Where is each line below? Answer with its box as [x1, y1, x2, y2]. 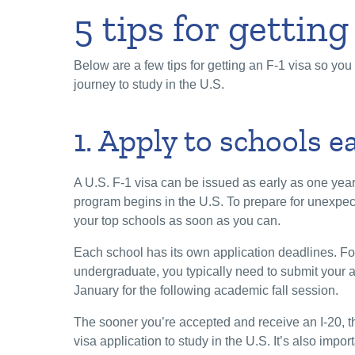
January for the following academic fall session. [74, 284, 342, 298]
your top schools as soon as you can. [74, 214, 284, 228]
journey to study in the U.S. [74, 78, 224, 92]
